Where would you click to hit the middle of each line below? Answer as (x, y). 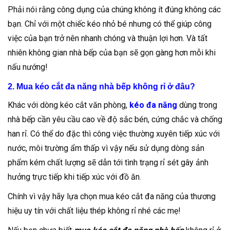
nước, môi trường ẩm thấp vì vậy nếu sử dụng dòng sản (106, 148)
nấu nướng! (28, 67)
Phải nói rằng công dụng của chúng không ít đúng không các (114, 9)
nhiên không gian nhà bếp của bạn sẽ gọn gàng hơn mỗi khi (112, 53)
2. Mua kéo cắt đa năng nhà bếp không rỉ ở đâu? (101, 87)
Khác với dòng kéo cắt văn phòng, (69, 105)
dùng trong (197, 105)
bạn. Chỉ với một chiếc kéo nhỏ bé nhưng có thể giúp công (110, 24)
